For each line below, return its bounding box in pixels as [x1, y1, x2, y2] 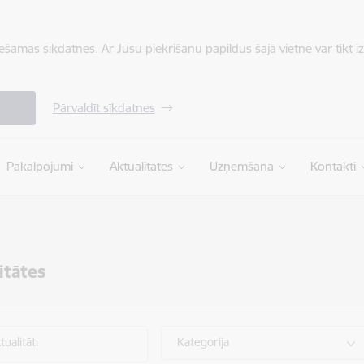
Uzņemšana [209, 158, 274, 174]
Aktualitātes [109, 158, 173, 174]
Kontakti [310, 158, 356, 174]
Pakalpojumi [6, 158, 73, 174]
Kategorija [177, 335, 230, 349]
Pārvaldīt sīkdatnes [52, 100, 155, 115]
